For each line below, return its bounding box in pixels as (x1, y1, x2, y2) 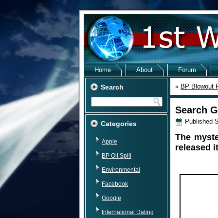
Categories (101, 120, 137, 127)
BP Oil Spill (102, 152, 131, 159)
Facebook (102, 181, 128, 187)
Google (102, 195, 121, 201)
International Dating (102, 209, 154, 216)
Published (185, 118, 213, 125)
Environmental (102, 166, 140, 173)
